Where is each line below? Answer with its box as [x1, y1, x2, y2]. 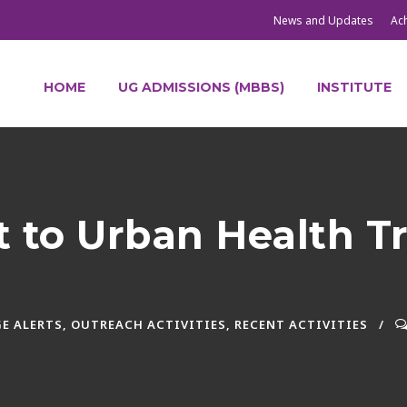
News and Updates [273, 13, 373, 28]
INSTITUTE [317, 79, 392, 95]
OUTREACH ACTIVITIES [71, 315, 226, 333]
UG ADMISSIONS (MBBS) [118, 79, 284, 95]
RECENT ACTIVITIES [234, 315, 368, 333]
